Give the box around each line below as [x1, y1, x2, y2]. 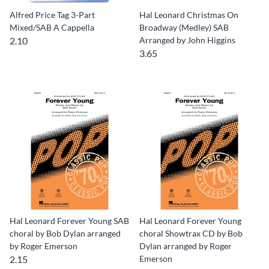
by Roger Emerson [10, 241, 77, 251]
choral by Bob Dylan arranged [10, 228, 121, 238]
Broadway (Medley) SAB [139, 22, 229, 32]
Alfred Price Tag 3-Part [10, 10, 95, 20]
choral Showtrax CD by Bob [139, 228, 243, 238]
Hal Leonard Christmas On [139, 10, 238, 20]
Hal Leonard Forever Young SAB [10, 216, 129, 226]
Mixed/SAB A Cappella [10, 22, 94, 32]
